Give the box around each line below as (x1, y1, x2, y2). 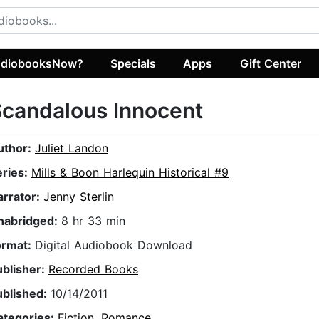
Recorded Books (48, 262, 138, 277)
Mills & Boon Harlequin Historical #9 (31, 165, 229, 180)
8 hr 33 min (61, 214, 125, 229)
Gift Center (239, 56, 301, 70)
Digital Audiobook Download (35, 238, 192, 253)
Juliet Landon (35, 141, 108, 156)
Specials (110, 56, 157, 70)
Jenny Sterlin (43, 189, 114, 204)
